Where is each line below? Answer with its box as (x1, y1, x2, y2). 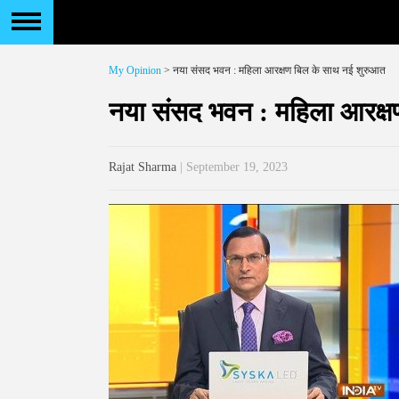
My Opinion (109, 64, 161, 77)
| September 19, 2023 (176, 160, 288, 174)
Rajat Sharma (109, 160, 176, 174)
